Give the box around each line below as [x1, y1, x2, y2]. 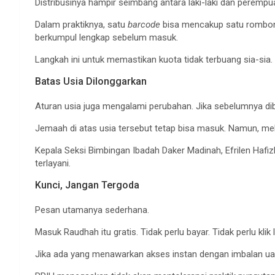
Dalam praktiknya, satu [35, 19, 128, 31]
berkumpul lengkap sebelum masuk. [35, 32, 178, 44]
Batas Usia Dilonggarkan [35, 76, 147, 88]
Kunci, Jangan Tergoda [35, 179, 139, 192]
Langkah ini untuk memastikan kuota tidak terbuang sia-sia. [35, 54, 273, 66]
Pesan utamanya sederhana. [35, 204, 149, 216]
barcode [128, 19, 160, 31]
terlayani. [35, 158, 71, 169]
